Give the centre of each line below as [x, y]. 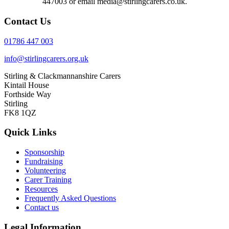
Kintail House [27, 85]
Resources [41, 189]
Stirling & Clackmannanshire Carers [62, 76]
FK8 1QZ [20, 112]
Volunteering [45, 170]
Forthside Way [28, 94]
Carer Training [48, 179]
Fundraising [44, 161]
